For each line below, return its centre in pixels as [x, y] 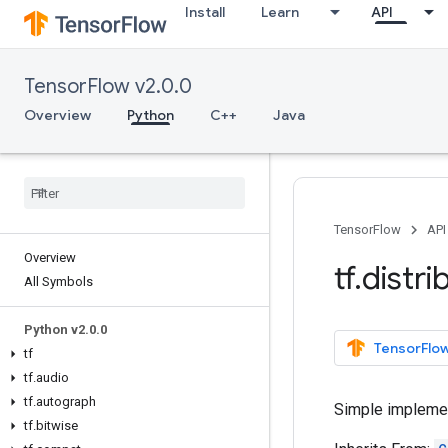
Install [205, 12]
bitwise [57, 425]
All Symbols [58, 281]
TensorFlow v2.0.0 [108, 86]
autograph [66, 401]
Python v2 [54, 329]
